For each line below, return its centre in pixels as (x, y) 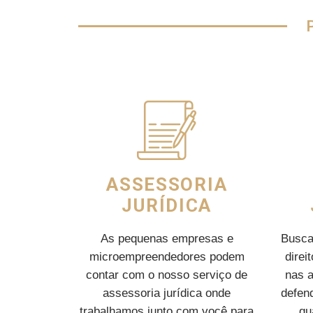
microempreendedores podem (167, 257)
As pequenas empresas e (167, 239)
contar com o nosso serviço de (167, 275)
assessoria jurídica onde (167, 293)
